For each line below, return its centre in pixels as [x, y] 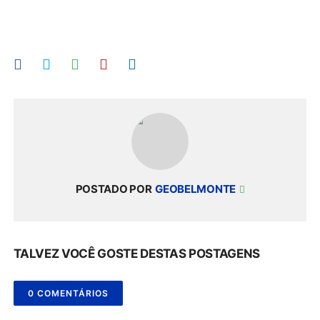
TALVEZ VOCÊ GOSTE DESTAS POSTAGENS [137, 254]
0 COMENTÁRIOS [69, 293]
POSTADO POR [114, 189]
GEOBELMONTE [196, 189]
